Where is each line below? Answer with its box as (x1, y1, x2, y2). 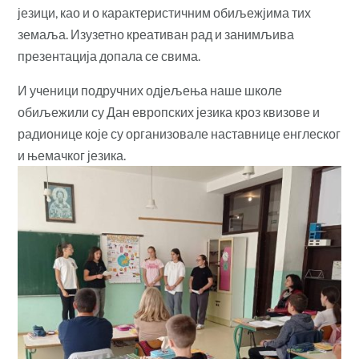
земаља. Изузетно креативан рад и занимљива (18, 26, 295, 42)
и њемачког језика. (18, 147, 127, 163)
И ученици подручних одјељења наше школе (18, 82, 283, 98)
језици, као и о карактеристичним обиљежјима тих (18, 4, 312, 20)
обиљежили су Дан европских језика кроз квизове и (18, 103, 321, 119)
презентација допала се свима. (18, 47, 204, 63)
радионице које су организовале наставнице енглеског (18, 125, 341, 141)
